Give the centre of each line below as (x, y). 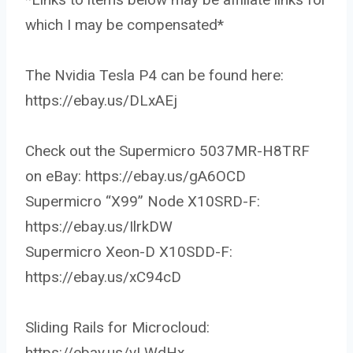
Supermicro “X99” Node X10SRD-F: (143, 202)
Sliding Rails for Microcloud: (117, 328)
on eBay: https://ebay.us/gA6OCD (136, 176)
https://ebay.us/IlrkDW (99, 227)
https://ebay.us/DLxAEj (101, 101)
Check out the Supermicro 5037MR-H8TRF (167, 151)
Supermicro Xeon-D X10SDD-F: (129, 252)
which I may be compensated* (124, 25)
